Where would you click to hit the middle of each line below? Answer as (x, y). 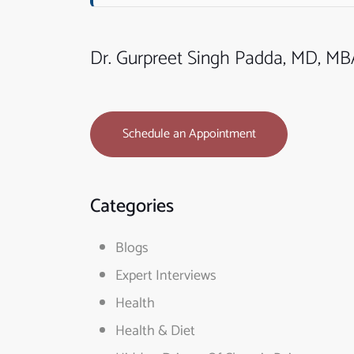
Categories (132, 207)
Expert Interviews (166, 276)
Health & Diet (155, 331)
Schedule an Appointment (189, 134)
